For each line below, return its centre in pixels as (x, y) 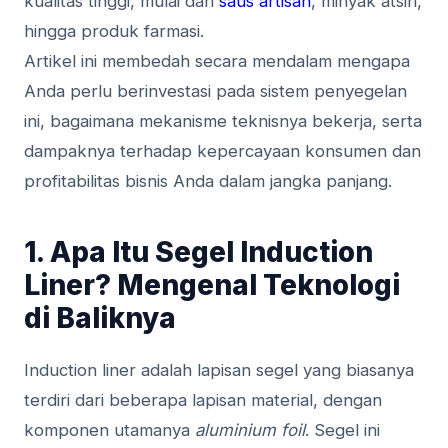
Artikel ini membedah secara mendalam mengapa (217, 61)
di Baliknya (100, 318)
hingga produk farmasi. (114, 31)
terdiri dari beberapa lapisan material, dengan (203, 400)
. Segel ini (342, 430)
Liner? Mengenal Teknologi (212, 285)
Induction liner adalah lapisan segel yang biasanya (219, 370)
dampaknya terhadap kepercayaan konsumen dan (222, 151)
